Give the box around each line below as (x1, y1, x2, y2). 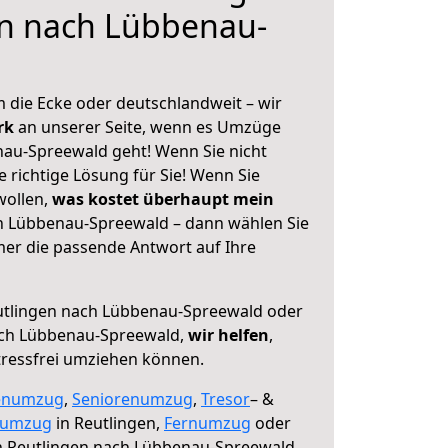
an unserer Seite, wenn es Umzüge (18, 116, 281, 138)
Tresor (201, 388, 250, 410)
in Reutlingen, (52, 412, 164, 434)
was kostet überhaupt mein (52, 188, 274, 210)
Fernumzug (164, 412, 251, 434)
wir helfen (188, 324, 269, 346)
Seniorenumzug (72, 388, 193, 410)
